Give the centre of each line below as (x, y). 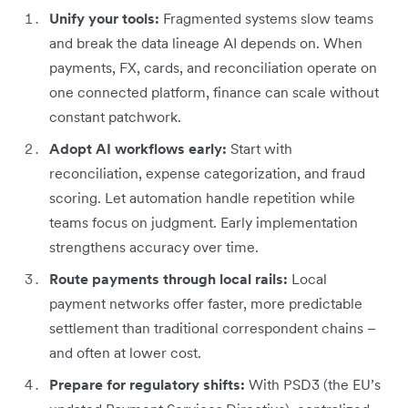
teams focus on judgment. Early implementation (204, 222)
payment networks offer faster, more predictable (206, 303)
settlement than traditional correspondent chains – (213, 327)
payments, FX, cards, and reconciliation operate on (213, 67)
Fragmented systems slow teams (268, 18)
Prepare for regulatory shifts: (149, 384)
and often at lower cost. (125, 352)
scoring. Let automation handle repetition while (202, 197)
